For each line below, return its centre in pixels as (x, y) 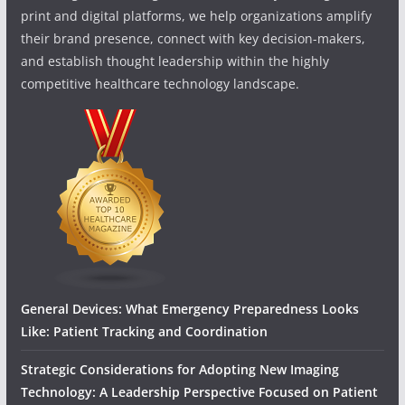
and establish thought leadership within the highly (174, 61)
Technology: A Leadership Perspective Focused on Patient (199, 391)
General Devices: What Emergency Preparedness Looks (189, 308)
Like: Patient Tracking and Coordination (144, 331)
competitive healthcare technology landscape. (160, 83)
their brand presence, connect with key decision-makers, (193, 38)
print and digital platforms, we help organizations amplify (196, 15)
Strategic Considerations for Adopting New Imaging (179, 369)
